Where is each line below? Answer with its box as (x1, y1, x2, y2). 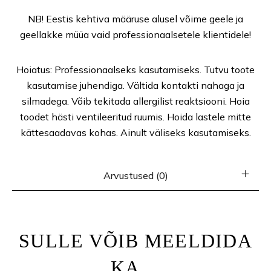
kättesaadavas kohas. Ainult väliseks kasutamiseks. (20, 126, 251, 139)
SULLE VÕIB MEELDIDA (19, 230, 252, 252)
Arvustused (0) (103, 169, 168, 181)
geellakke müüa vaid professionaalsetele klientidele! (20, 28, 251, 41)
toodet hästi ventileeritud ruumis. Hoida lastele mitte (20, 111, 251, 123)
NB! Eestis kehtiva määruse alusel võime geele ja (28, 13, 243, 25)
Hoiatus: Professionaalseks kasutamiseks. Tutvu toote (16, 64, 255, 76)
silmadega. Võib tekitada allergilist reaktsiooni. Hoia (21, 95, 250, 107)
